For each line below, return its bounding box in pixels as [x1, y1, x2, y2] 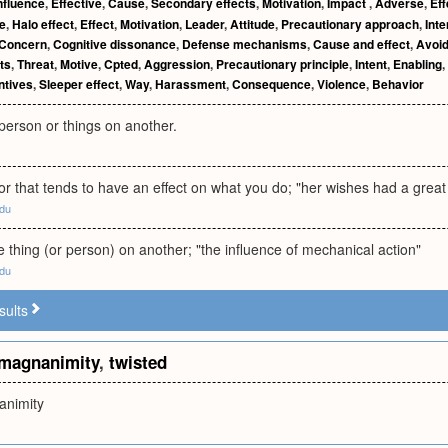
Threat [17, 55, 54, 73]
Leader [185, 15, 224, 33]
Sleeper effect [39, 75, 119, 93]
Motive [60, 55, 98, 73]
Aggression [144, 55, 210, 73]
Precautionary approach [281, 15, 419, 33]
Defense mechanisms [182, 35, 307, 53]
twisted [109, 350, 167, 374]
